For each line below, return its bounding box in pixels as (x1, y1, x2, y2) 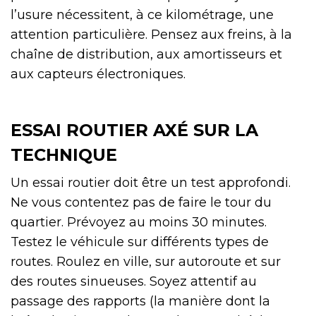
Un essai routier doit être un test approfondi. (11, 174, 291, 190)
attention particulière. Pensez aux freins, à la (11, 26, 292, 42)
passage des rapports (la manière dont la (11, 293, 270, 309)
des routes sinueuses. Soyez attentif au (11, 273, 257, 289)
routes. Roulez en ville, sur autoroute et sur (11, 253, 281, 269)
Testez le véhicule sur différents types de (11, 233, 269, 250)
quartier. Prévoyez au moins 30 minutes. (11, 214, 267, 230)
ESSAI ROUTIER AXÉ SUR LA (11, 119, 258, 140)
